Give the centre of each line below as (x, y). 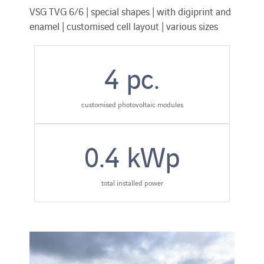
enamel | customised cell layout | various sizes (124, 26)
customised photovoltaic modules (132, 104)
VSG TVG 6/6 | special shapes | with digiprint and (130, 11)
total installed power (132, 182)
